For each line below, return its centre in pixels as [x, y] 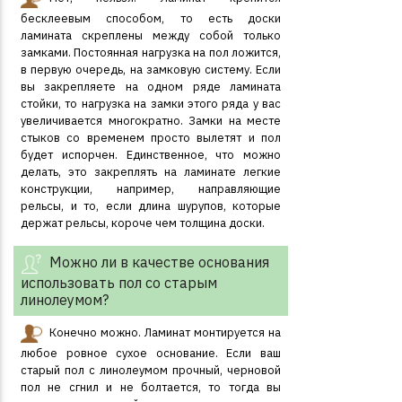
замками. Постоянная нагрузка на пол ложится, [151, 52]
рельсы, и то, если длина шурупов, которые [151, 206]
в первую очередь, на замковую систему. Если [151, 70]
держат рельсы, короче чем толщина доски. [143, 223]
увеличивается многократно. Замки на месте [151, 121]
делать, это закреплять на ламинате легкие [151, 172]
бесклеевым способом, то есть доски [151, 18]
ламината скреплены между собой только [151, 35]
